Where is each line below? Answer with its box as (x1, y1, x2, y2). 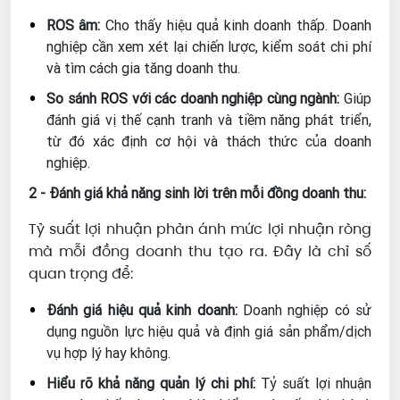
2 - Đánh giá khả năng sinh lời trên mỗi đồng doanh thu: (29, 184, 366, 203)
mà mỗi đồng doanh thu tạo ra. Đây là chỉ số (29, 241, 371, 262)
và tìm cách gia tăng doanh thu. (46, 59, 240, 78)
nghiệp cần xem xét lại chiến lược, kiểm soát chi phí (46, 37, 371, 56)
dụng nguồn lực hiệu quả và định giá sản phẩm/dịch (46, 322, 371, 341)
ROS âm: (46, 16, 101, 35)
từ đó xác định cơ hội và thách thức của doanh (46, 132, 371, 151)
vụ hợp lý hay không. (46, 344, 171, 362)
